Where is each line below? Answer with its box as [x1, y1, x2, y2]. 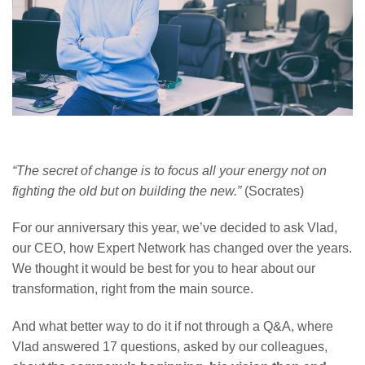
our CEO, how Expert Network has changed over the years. [12, 241, 352, 256]
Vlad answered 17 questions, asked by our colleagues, [12, 340, 328, 354]
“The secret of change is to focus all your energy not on [12, 163, 327, 178]
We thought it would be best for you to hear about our [12, 262, 315, 276]
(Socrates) [241, 183, 304, 198]
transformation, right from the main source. [12, 282, 253, 297]
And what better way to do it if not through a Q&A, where [12, 319, 333, 334]
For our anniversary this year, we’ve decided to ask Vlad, [12, 221, 337, 235]
